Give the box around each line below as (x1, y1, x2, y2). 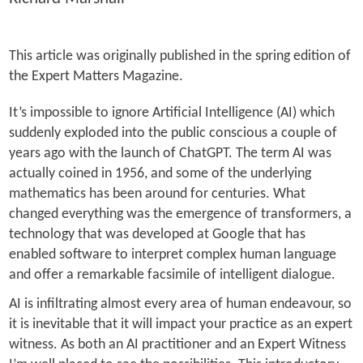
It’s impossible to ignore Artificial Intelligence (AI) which (8, 105, 335, 121)
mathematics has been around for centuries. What (8, 186, 305, 202)
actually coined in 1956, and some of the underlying (8, 165, 311, 181)
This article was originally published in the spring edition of (8, 48, 351, 64)
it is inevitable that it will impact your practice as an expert (8, 316, 352, 332)
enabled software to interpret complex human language (8, 246, 336, 263)
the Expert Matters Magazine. (8, 68, 186, 84)
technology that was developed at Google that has (8, 226, 305, 242)
